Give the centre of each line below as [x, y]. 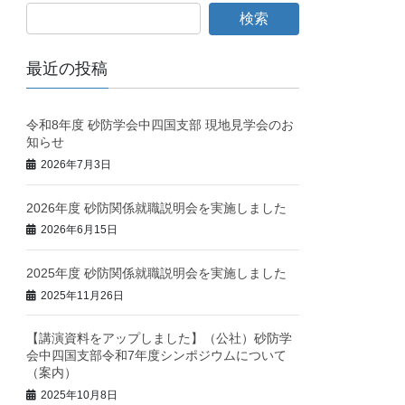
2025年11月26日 [83, 295]
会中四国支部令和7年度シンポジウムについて [157, 356]
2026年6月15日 [80, 230]
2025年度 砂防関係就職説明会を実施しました [157, 273]
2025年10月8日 [80, 395]
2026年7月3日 [76, 164]
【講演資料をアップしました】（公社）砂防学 [160, 339]
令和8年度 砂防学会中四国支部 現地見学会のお [160, 125]
